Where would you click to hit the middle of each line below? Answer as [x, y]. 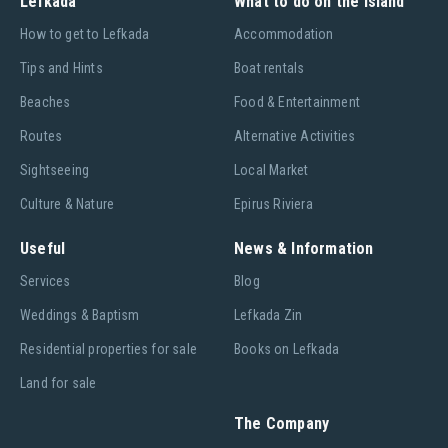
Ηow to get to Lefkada [85, 33]
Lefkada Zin [268, 314]
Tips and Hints [61, 67]
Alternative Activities [295, 135]
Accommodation [284, 33]
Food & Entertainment [297, 101]
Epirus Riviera [273, 203]
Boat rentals [269, 67]
